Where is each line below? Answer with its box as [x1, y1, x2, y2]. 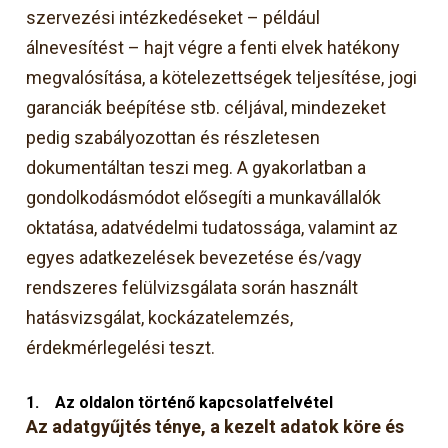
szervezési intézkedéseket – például [26, 6, 321, 28]
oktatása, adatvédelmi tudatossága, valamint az [26, 216, 399, 238]
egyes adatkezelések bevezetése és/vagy [26, 246, 363, 268]
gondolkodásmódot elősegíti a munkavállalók [26, 186, 382, 208]
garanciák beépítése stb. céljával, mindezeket [26, 96, 387, 118]
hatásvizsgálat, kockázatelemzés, [26, 306, 294, 328]
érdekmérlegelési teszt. [26, 336, 216, 358]
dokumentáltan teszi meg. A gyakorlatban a [26, 156, 367, 178]
